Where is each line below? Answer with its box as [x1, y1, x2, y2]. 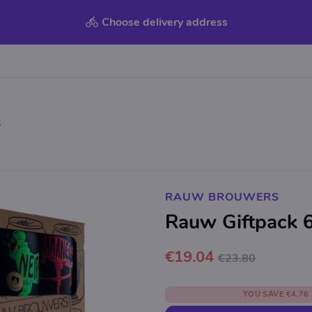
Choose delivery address [101, 15, 228, 30]
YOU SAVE [242, 289, 284, 299]
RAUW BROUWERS [165, 189, 279, 205]
